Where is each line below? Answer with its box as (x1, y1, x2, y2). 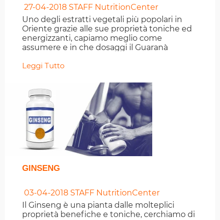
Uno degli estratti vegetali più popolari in (22, 15, 182, 25)
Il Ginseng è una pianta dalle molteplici (22, 200, 174, 210)
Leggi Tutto (22, 61, 64, 71)
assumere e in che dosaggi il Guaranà (22, 43, 168, 53)
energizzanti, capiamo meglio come (22, 33, 162, 43)
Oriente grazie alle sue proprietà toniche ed (22, 24, 192, 34)
